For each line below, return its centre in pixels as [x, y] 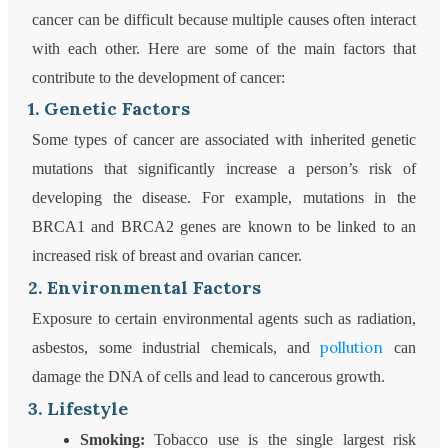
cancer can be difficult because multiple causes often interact [224, 20]
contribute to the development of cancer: [159, 78]
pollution [352, 348]
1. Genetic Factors [109, 109]
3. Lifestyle [78, 409]
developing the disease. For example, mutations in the [224, 198]
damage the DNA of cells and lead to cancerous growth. [209, 377]
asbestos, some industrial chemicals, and [176, 348]
